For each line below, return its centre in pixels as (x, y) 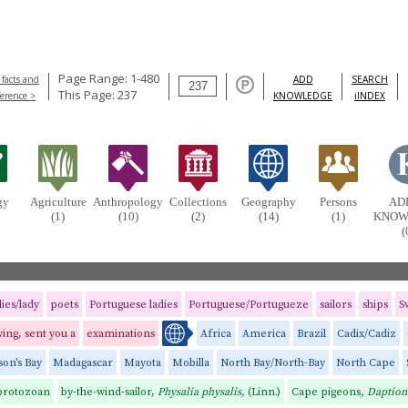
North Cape (366, 363)
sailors (336, 305)
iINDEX (370, 96)
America (264, 334)
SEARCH (370, 79)
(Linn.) (264, 392)
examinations (121, 334)
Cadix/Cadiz (367, 334)
